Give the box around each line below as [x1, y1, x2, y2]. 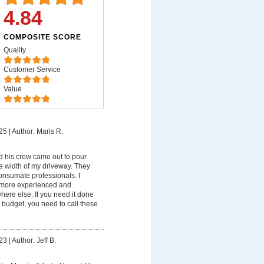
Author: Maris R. [11, 127, 63, 136]
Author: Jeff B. [11, 236, 56, 245]
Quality [3, 46, 26, 54]
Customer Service [3, 65, 61, 74]
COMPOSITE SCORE [3, 33, 81, 41]
